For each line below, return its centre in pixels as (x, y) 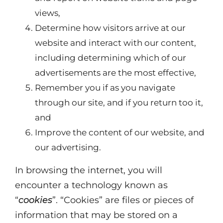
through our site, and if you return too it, (119, 103)
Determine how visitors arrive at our (110, 28)
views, (48, 13)
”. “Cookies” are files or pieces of (123, 200)
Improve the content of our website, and (120, 132)
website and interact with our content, (115, 43)
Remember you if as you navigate (105, 88)
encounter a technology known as (91, 185)
